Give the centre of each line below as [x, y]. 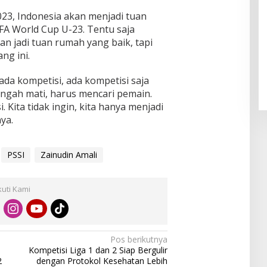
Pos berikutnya [139, 240]
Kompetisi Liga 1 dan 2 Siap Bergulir [98, 250]
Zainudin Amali [69, 155]
